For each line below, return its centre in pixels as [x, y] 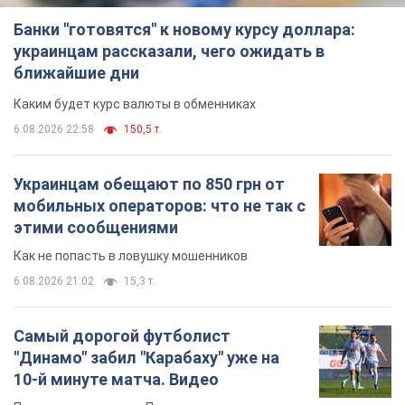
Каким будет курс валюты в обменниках [135, 104]
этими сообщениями [96, 228]
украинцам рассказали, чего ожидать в [169, 52]
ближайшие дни [76, 73]
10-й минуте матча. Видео [116, 380]
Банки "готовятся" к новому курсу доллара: [184, 30]
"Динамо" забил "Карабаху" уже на [146, 358]
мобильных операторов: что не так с [160, 206]
